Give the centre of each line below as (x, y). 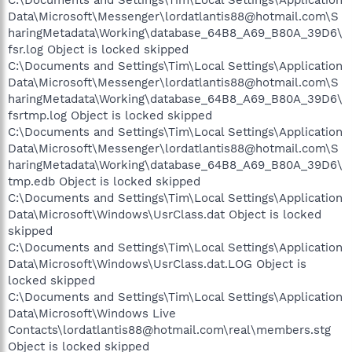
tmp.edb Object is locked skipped (104, 181)
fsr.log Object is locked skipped (98, 49)
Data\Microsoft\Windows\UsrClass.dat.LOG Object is (157, 264)
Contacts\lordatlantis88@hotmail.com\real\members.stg (169, 330)
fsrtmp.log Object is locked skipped (110, 115)
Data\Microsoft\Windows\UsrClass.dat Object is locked (165, 214)
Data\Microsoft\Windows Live (92, 313)
